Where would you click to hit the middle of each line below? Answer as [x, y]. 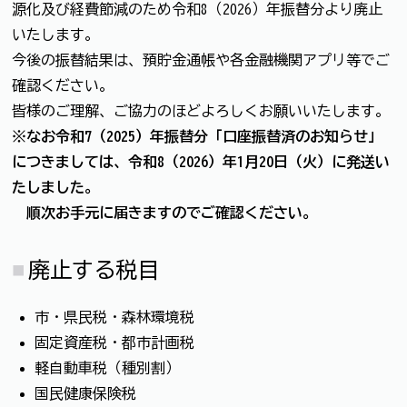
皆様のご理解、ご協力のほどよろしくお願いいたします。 [201, 110]
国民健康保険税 [85, 394]
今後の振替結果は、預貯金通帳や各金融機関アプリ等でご [201, 60]
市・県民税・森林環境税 [114, 318]
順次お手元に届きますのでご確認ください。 [164, 212]
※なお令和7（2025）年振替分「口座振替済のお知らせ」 [197, 136]
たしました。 [55, 187]
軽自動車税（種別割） [107, 368]
